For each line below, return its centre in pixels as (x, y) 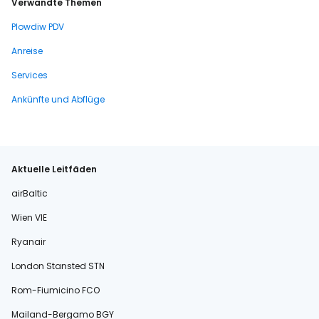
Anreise (27, 51)
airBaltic (30, 193)
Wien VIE (29, 218)
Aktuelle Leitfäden (54, 169)
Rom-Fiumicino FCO (56, 290)
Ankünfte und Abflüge (58, 99)
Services (30, 75)
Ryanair (28, 242)
